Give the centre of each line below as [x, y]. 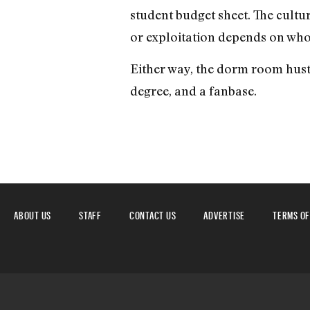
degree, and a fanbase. [193, 91]
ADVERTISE [224, 214]
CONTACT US [153, 214]
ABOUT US [33, 214]
